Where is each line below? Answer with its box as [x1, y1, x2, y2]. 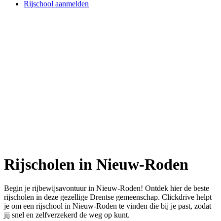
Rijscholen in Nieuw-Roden [4, 155, 188, 173]
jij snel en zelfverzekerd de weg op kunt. [4, 211, 130, 220]
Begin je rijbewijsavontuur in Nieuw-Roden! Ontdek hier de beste [4, 184, 209, 193]
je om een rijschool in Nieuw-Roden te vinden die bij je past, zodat [4, 202, 211, 211]
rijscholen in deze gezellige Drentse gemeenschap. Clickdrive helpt [4, 193, 212, 202]
